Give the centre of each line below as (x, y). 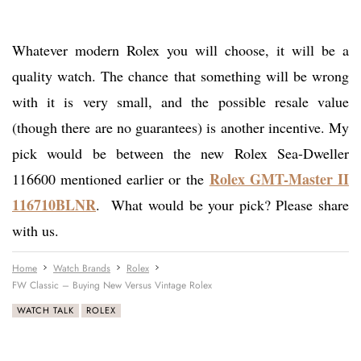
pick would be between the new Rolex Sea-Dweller (180, 154)
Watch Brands (82, 269)
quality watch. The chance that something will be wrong (180, 76)
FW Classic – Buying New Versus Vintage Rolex (112, 286)
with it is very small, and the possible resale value (180, 102)
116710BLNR (54, 205)
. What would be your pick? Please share (222, 205)
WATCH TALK (46, 311)
